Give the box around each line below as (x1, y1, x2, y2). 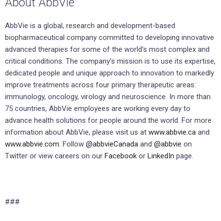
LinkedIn (147, 151, 176, 161)
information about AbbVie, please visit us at (5, 128, 148, 137)
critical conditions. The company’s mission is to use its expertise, (5, 57, 216, 66)
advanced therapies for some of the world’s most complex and (5, 45, 210, 54)
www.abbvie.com (5, 140, 59, 149)
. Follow (59, 140, 86, 149)
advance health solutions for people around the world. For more (5, 116, 212, 125)
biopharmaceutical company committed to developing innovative (5, 33, 214, 42)
